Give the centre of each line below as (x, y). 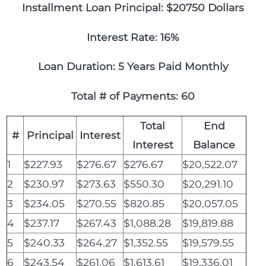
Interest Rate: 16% (133, 37)
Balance (214, 145)
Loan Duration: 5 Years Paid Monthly (133, 66)
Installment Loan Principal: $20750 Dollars (133, 8)
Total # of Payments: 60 (133, 96)
